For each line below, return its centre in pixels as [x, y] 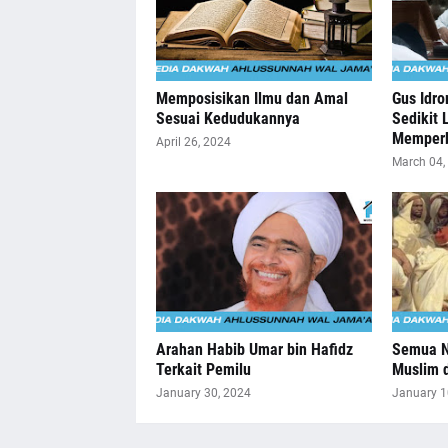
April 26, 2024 [193, 142]
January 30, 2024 [203, 393]
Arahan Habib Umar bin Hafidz [254, 349]
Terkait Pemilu [203, 369]
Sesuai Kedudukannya [227, 118]
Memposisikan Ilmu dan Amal [251, 98]
